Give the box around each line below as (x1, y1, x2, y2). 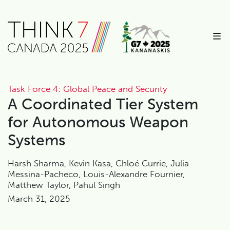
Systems (8, 130, 65, 149)
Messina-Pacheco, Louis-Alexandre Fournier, (8, 168, 185, 179)
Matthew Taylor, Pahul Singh (8, 179, 120, 190)
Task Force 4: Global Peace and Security (8, 83, 167, 94)
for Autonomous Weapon (8, 112, 188, 131)
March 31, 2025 (8, 193, 70, 204)
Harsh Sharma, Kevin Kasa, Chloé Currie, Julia (8, 158, 189, 168)
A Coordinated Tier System (8, 94, 198, 113)
